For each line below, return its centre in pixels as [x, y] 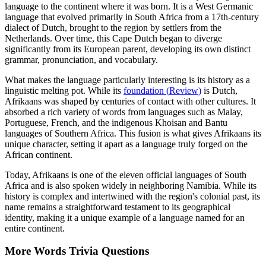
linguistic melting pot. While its [64, 90]
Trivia [84, 251]
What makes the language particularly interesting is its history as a [127, 80]
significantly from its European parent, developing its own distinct [128, 49]
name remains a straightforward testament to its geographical [118, 207]
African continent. [39, 154]
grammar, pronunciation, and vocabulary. [81, 59]
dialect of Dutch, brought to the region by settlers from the [113, 27]
